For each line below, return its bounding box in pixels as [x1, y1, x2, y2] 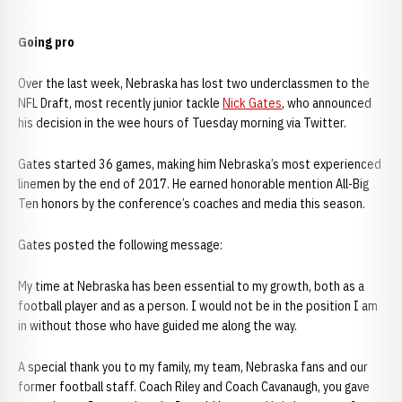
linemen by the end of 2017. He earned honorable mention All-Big [18, 176, 369, 192]
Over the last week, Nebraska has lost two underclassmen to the [18, 75, 370, 92]
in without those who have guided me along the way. [18, 318, 297, 334]
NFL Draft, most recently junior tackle [18, 95, 223, 111]
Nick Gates [223, 95, 282, 111]
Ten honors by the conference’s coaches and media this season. [18, 196, 365, 212]
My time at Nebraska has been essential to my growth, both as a [18, 278, 364, 294]
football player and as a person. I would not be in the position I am [18, 298, 378, 314]
